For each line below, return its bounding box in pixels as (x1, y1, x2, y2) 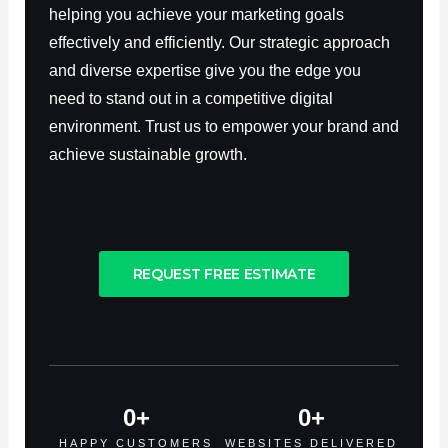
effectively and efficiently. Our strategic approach (48, 33, 390, 51)
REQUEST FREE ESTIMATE (132, 264, 316, 283)
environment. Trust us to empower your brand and (48, 117, 399, 135)
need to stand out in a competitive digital (48, 89, 333, 107)
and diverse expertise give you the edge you (48, 61, 361, 79)
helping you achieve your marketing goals (48, 5, 344, 23)
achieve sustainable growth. (48, 145, 247, 163)
